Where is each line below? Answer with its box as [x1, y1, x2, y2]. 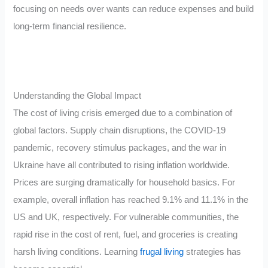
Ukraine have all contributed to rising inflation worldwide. [13, 160, 230, 170]
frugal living [140, 247, 184, 257]
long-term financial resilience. [13, 22, 127, 32]
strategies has [184, 247, 242, 257]
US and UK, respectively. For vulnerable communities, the [13, 212, 239, 223]
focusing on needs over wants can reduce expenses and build [13, 4, 254, 14]
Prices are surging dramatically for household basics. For [13, 178, 236, 188]
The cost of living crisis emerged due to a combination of [13, 108, 233, 118]
